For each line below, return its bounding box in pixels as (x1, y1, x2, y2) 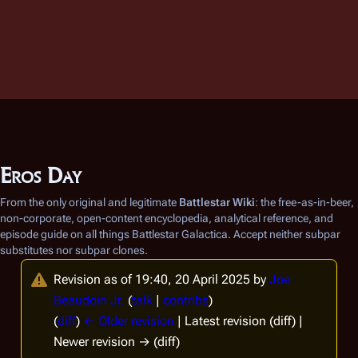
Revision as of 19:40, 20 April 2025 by (54, 272, 269, 287)
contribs (163, 292, 209, 308)
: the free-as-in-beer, (255, 196, 354, 209)
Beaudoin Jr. (54, 292, 125, 308)
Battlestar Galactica (132, 228, 228, 241)
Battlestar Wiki (179, 196, 255, 209)
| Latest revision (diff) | (174, 313, 303, 328)
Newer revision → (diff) (54, 334, 180, 349)
